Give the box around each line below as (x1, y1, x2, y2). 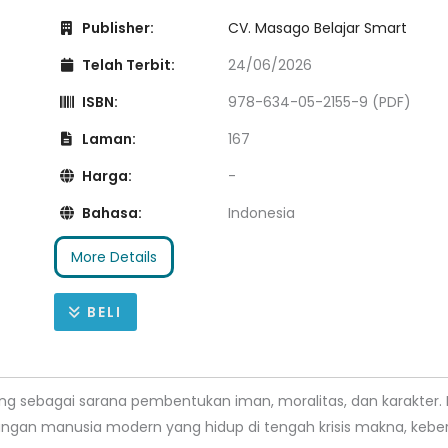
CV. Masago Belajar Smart (228, 18, 408, 39)
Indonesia (228, 203, 296, 224)
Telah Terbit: (79, 55, 176, 76)
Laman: (79, 129, 137, 150)
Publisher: (79, 18, 155, 39)
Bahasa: (79, 203, 143, 224)
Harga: (79, 166, 133, 187)
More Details (71, 247, 158, 268)
